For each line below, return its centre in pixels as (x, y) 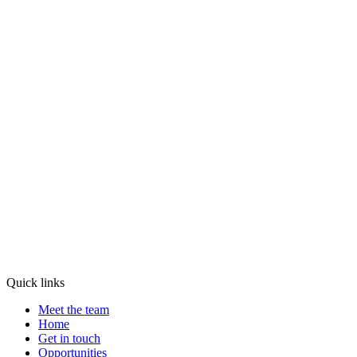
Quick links (35, 283)
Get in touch (69, 339)
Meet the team (74, 310)
